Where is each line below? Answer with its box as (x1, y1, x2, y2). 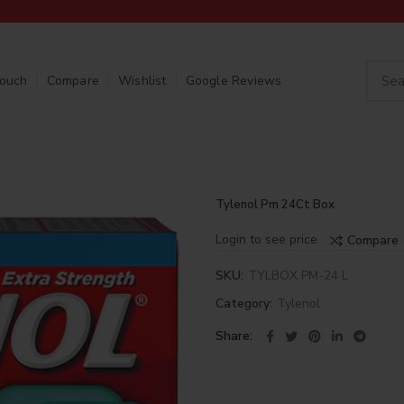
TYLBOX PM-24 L (248, 267, 348, 284)
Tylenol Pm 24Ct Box (216, 197, 335, 213)
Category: (216, 295, 276, 312)
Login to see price (216, 231, 317, 248)
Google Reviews (185, 72, 282, 89)
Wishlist (117, 72, 167, 89)
